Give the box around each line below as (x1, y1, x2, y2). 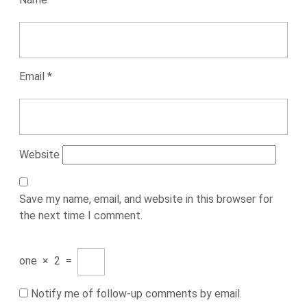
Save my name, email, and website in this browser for (19, 193, 273, 206)
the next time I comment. (19, 209, 143, 222)
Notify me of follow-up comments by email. (31, 287, 242, 300)
